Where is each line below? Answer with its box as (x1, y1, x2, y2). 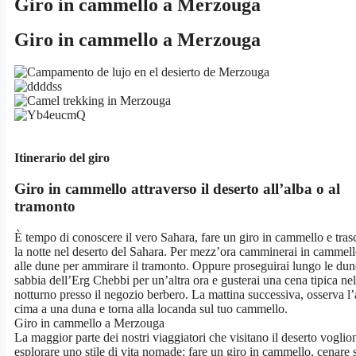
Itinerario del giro (14, 151, 110, 165)
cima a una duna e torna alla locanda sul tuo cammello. (14, 301, 288, 315)
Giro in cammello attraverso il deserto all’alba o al (14, 180, 340, 198)
